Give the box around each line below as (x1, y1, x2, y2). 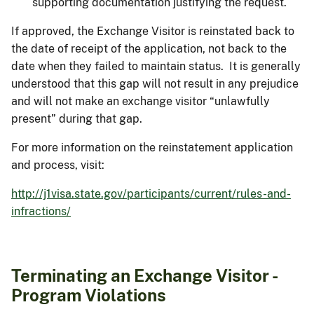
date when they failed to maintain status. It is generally (11, 59, 301, 73)
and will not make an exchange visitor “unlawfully (11, 94, 270, 108)
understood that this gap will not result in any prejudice (11, 76, 299, 90)
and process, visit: (11, 158, 104, 172)
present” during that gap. (11, 111, 142, 125)
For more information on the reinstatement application (11, 140, 293, 154)
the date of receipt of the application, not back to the (11, 41, 287, 55)
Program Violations (11, 285, 166, 305)
